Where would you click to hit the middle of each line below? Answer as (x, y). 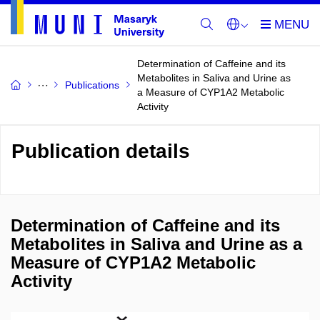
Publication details (101, 151)
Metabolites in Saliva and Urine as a (156, 244)
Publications (92, 85)
